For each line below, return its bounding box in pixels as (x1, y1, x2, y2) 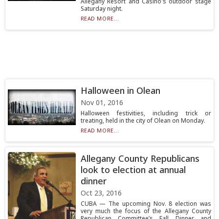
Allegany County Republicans (80, 153, 199, 164)
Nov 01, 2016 (80, 98, 123, 107)
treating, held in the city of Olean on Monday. (80, 116, 205, 125)
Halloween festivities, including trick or (80, 109, 211, 117)
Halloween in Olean (80, 85, 160, 96)
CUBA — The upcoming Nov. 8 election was (80, 199, 211, 208)
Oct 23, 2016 (80, 188, 122, 197)
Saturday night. (80, 4, 123, 13)
